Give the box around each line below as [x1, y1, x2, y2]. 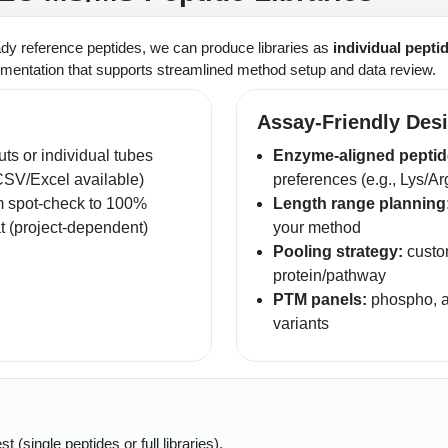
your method [273, 218, 361, 236]
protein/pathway [273, 266, 386, 284]
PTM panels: [273, 290, 367, 308]
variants [273, 314, 329, 332]
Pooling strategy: [273, 242, 403, 260]
